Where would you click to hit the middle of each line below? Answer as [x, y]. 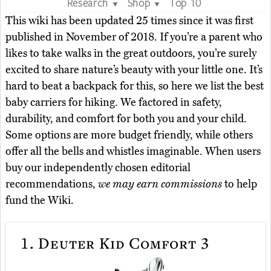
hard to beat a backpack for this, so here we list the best [135, 86]
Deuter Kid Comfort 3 [122, 243]
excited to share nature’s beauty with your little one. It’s [134, 69]
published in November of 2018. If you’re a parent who [134, 37]
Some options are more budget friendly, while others [129, 135]
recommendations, [52, 184]
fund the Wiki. [40, 200]
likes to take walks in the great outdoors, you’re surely [131, 53]
